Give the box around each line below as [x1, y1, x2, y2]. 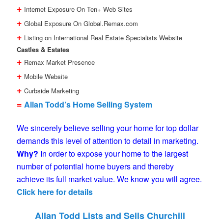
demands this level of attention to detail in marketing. [17, 135, 199, 147]
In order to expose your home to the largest [38, 148, 189, 160]
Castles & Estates [17, 45, 70, 55]
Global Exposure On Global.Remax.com [22, 19, 138, 28]
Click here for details [17, 186, 93, 198]
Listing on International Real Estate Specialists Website [22, 33, 183, 43]
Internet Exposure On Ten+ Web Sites [22, 4, 133, 14]
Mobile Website [22, 72, 68, 82]
